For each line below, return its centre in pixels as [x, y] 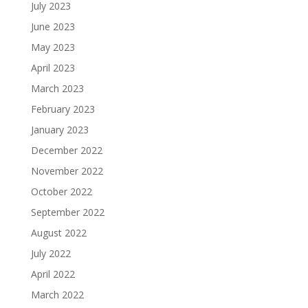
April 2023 [53, 68]
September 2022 [67, 212]
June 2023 [53, 27]
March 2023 [57, 89]
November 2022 [67, 171]
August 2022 [58, 233]
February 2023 [63, 109]
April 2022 [53, 274]
